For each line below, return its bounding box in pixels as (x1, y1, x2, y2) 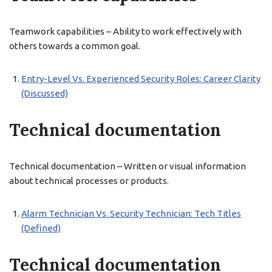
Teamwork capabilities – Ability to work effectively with (9, 26, 242, 36)
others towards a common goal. (9, 41, 140, 51)
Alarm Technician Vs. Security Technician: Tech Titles (21, 208, 241, 219)
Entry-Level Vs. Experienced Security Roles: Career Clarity (21, 73, 260, 84)
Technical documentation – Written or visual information (9, 161, 246, 171)
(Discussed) (21, 88, 68, 98)
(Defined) (21, 223, 61, 233)
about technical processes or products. (9, 175, 169, 186)
